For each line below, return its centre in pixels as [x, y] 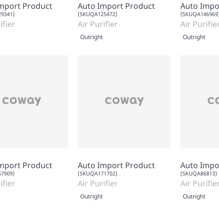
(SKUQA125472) [98, 14]
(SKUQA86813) [199, 173]
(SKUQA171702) [98, 173]
